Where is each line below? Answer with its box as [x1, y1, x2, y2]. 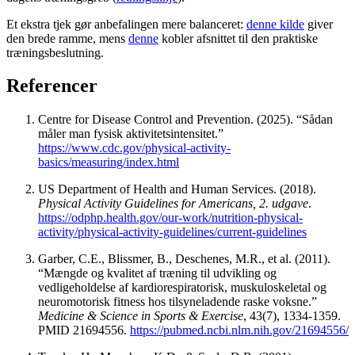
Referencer [6, 75, 97, 97]
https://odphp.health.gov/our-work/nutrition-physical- [38, 211, 303, 225]
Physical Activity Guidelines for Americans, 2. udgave [38, 197, 308, 211]
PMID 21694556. [38, 323, 130, 338]
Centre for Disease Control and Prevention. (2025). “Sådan [38, 113, 333, 127]
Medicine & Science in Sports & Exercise [38, 309, 243, 323]
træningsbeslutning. [6, 45, 104, 59]
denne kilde [246, 17, 304, 31]
